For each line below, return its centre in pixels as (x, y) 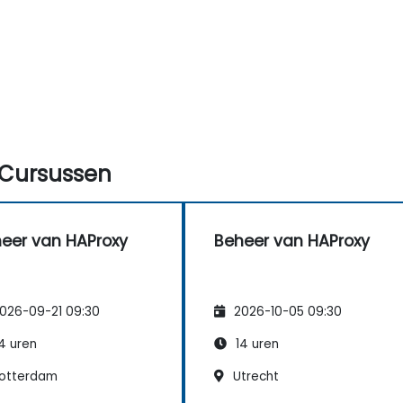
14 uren (255, 344)
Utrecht (254, 376)
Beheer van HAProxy (292, 241)
